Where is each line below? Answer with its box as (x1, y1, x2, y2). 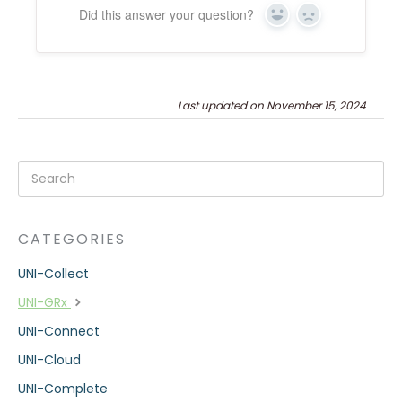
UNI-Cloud (18, 351, 81, 369)
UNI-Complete (18, 380, 108, 398)
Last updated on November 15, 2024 (178, 98, 366, 113)
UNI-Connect (18, 322, 100, 340)
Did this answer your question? (79, 5, 254, 23)
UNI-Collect (18, 265, 89, 283)
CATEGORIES (18, 229, 126, 249)
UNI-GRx (18, 293, 71, 311)
